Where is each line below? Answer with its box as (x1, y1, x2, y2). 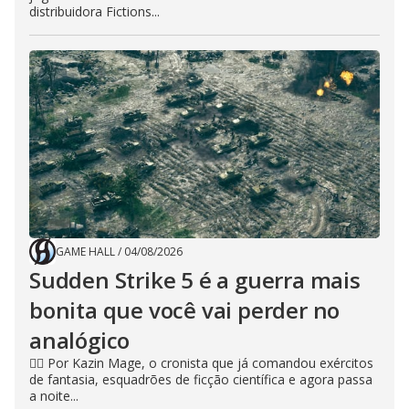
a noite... (29, 387, 79, 404)
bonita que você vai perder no (29, 295, 341, 325)
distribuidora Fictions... (29, 3, 160, 20)
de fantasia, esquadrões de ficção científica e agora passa (29, 371, 372, 388)
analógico (29, 325, 131, 355)
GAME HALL (56, 244, 115, 259)
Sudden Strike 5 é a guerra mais (29, 265, 361, 295)
